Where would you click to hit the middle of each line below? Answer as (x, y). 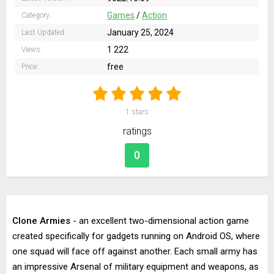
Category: (36, 15)
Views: (32, 50)
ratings (137, 131)
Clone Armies (41, 221)
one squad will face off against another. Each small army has (135, 251)
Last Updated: (44, 32)
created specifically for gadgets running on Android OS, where (136, 236)
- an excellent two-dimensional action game (160, 221)
